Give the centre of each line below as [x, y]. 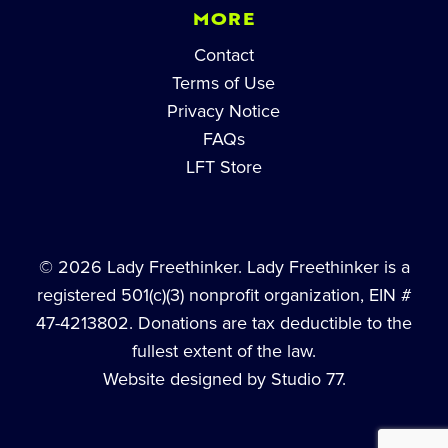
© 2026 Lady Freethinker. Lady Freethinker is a [224, 266]
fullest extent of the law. [224, 350]
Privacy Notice [224, 110]
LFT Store [223, 166]
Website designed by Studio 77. [224, 378]
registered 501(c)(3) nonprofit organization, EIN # [224, 294]
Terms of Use [224, 82]
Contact [223, 54]
